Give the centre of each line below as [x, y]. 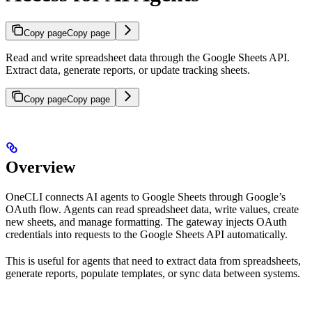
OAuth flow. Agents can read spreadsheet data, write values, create [152, 210]
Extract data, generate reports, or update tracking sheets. [128, 70]
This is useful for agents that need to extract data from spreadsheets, [153, 261]
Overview [40, 167]
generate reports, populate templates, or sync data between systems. [153, 274]
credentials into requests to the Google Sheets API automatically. [147, 235]
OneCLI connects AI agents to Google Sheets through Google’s [146, 197]
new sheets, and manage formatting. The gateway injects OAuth [146, 222]
